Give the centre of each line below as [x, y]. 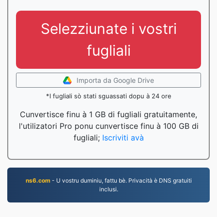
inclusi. [108, 189]
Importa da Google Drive [115, 80]
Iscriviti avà [123, 138]
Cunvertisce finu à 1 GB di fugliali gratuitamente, [108, 114]
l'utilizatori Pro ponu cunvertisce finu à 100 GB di [108, 126]
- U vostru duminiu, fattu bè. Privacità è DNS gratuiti [121, 180]
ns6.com [38, 180]
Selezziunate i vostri [108, 29]
